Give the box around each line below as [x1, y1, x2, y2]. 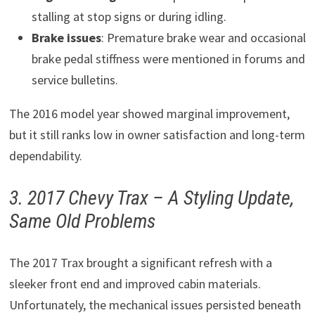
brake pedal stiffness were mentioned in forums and [31, 50, 305, 67]
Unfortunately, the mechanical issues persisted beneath [8, 296, 301, 313]
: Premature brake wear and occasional [101, 29, 306, 46]
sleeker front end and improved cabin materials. [8, 275, 261, 292]
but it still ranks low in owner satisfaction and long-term [8, 126, 305, 143]
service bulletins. [31, 71, 118, 88]
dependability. [8, 147, 82, 164]
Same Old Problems [8, 209, 155, 233]
